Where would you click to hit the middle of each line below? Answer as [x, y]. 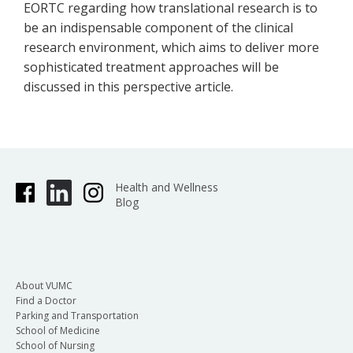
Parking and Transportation [77, 315]
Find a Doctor [46, 300]
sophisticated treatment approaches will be [151, 67]
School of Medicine [58, 330]
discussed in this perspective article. [128, 87]
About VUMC [44, 285]
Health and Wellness [166, 187]
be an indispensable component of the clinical [158, 28]
